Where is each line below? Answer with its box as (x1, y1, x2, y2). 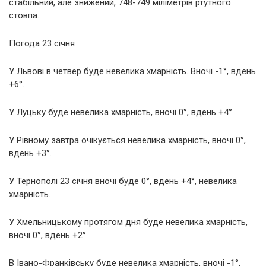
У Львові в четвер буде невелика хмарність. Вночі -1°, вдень (9, 65, 256, 77)
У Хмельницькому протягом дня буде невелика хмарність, (9, 216, 248, 227)
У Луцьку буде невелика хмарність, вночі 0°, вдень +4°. (9, 106, 234, 118)
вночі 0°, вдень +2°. (9, 229, 88, 240)
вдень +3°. (9, 147, 52, 159)
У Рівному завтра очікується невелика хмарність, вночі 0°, (9, 134, 246, 145)
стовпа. (9, 9, 39, 21)
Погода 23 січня (9, 37, 75, 49)
